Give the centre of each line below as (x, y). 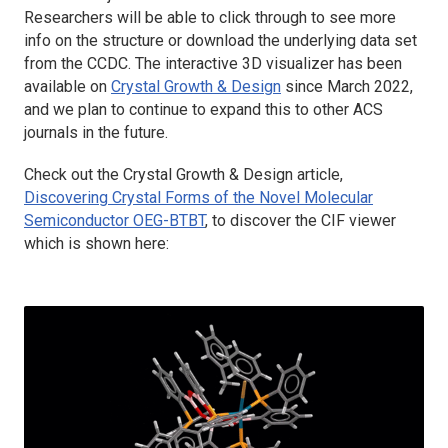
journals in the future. (96, 132)
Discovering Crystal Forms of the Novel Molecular (198, 197)
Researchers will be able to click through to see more (210, 17)
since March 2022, (349, 86)
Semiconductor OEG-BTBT (114, 220)
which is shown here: (96, 243)
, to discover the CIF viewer (300, 220)
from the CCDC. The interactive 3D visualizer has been (213, 63)
